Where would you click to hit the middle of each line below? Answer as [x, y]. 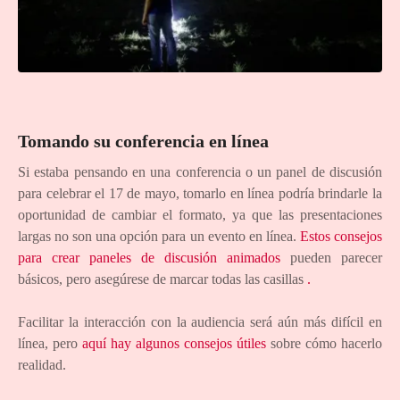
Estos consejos [341, 237]
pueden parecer [331, 258]
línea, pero [50, 344]
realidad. [42, 365]
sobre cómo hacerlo [324, 344]
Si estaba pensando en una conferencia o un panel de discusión [200, 172]
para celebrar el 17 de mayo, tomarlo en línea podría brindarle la [200, 194]
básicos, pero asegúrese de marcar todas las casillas [162, 279]
